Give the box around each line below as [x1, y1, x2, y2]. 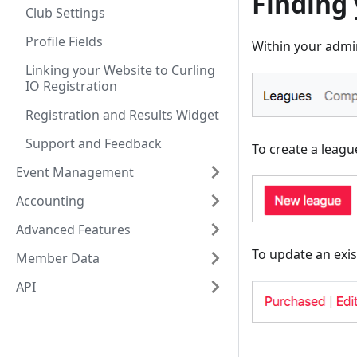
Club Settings [25, 4, 105, 22]
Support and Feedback [25, 135, 162, 152]
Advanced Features [16, 221, 131, 238]
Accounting [16, 192, 84, 210]
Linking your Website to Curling [25, 61, 215, 79]
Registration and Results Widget [25, 106, 219, 124]
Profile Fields [25, 33, 103, 50]
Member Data [16, 249, 100, 267]
